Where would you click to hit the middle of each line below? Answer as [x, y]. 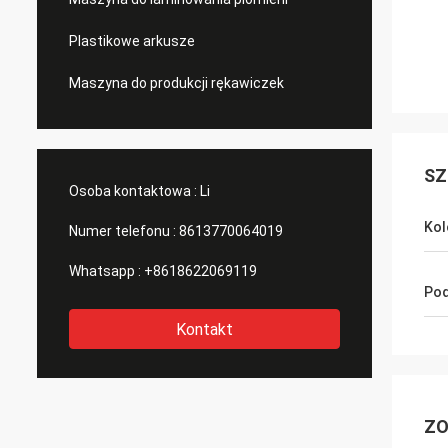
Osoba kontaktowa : [133, 191]
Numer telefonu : [122, 231]
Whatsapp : [105, 271]
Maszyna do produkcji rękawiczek [176, 83]
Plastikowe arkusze [132, 41]
